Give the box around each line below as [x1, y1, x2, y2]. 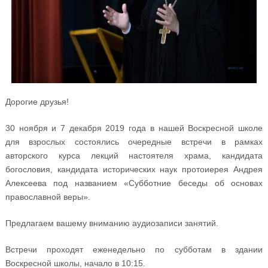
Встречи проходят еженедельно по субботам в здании [5, 245, 263, 255]
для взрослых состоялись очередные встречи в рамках [5, 137, 263, 147]
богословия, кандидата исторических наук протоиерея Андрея [5, 165, 263, 175]
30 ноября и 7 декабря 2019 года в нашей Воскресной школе [5, 123, 263, 133]
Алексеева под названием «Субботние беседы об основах [5, 178, 263, 188]
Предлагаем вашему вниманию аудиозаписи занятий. [5, 218, 218, 229]
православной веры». [5, 192, 90, 202]
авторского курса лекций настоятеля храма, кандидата [5, 151, 263, 161]
